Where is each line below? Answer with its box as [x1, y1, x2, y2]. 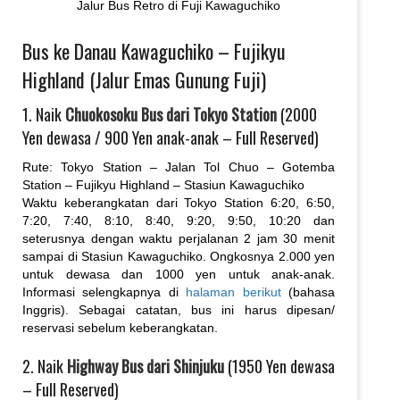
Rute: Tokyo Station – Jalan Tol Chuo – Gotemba [22, 159, 335, 174]
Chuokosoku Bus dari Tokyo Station [65, 102, 277, 126]
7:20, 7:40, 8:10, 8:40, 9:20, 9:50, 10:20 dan [22, 212, 335, 228]
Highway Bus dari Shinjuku [67, 354, 224, 378]
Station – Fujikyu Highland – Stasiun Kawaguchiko [22, 177, 304, 192]
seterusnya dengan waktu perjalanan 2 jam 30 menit [22, 230, 335, 246]
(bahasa [280, 284, 336, 299]
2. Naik [22, 354, 67, 378]
